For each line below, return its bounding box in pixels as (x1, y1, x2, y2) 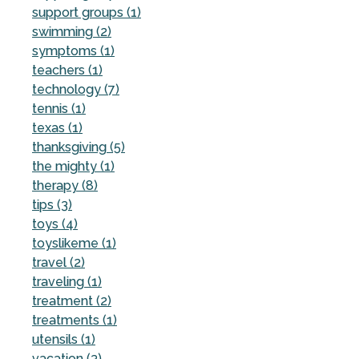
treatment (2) (32, 292, 111, 309)
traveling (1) (32, 273, 102, 289)
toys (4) (32, 216, 78, 232)
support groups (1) (32, 4, 141, 20)
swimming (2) (32, 23, 111, 39)
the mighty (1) (32, 158, 115, 174)
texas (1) (32, 119, 83, 135)
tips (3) (32, 196, 72, 212)
